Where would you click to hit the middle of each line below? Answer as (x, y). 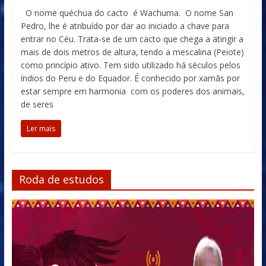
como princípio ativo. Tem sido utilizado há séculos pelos (130, 65)
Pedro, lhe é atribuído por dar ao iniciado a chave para (125, 26)
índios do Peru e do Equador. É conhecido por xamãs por (130, 78)
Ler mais (41, 129)
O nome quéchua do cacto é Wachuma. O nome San (127, 13)
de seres (37, 104)
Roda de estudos (61, 179)
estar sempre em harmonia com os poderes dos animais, (132, 91)
